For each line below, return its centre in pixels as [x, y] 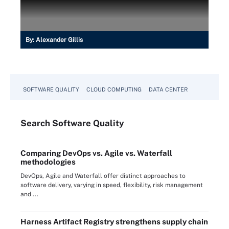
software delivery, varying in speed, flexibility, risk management [112, 185]
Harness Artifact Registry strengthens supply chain [114, 221]
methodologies [48, 162]
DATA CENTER [168, 89]
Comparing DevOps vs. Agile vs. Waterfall [96, 153]
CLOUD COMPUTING [114, 89]
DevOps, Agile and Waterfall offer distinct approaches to [103, 176]
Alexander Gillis [59, 40]
